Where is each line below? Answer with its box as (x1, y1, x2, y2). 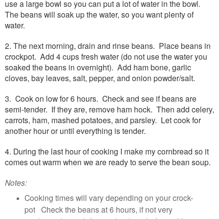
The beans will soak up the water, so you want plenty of (5, 9, 194, 20)
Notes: (5, 177, 27, 188)
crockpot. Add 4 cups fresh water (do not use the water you (5, 51, 207, 62)
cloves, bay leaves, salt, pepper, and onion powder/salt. (5, 72, 195, 84)
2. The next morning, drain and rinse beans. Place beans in (5, 40, 211, 51)
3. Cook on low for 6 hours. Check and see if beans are (5, 93, 197, 104)
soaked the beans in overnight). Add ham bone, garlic (5, 62, 191, 73)
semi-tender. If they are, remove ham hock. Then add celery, (5, 104, 214, 115)
